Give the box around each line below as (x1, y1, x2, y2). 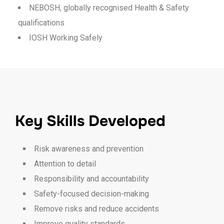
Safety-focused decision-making (34, 188, 149, 198)
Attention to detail (34, 158, 96, 168)
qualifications (18, 18, 64, 28)
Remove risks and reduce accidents (34, 203, 159, 213)
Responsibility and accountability (34, 173, 149, 183)
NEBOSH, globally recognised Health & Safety (29, 3, 189, 13)
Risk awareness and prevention (34, 143, 143, 153)
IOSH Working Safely (29, 33, 102, 43)
